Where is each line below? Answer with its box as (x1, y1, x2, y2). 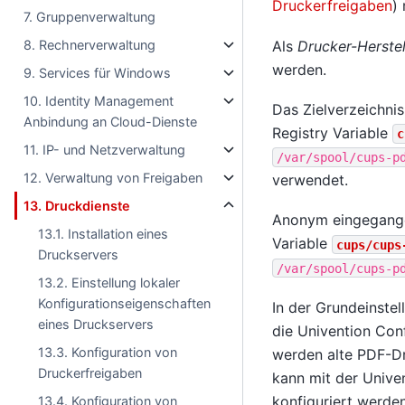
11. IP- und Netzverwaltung (24, 142, 186, 157)
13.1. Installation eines (38, 226, 169, 241)
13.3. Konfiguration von (38, 344, 178, 360)
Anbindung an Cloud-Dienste (24, 114, 198, 129)
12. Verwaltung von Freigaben (24, 170, 203, 185)
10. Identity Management (24, 93, 174, 108)
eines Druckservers (38, 316, 155, 332)
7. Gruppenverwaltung (24, 9, 156, 24)
